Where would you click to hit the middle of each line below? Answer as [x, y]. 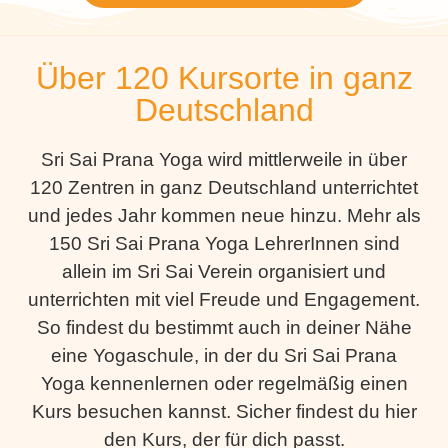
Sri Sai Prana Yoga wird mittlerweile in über [224, 160]
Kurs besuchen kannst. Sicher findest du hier [224, 412]
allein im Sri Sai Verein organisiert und [224, 272]
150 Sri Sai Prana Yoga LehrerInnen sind [224, 244]
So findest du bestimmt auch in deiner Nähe [224, 328]
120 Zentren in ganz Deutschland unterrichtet [224, 188]
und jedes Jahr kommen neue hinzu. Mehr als [224, 216]
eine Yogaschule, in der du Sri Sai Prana [224, 356]
